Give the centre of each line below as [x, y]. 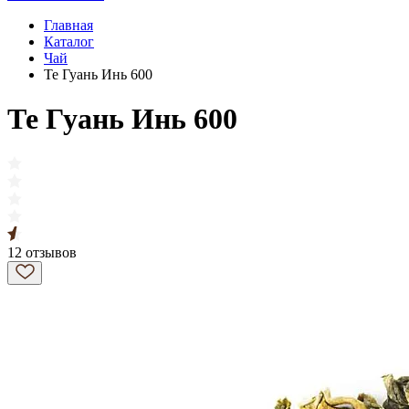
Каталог [69, 42]
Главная [68, 25]
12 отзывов [42, 252]
